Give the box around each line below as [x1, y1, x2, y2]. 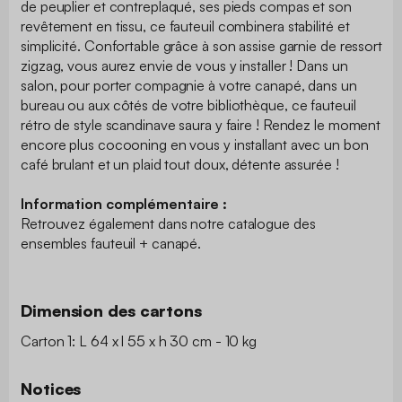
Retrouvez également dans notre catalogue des [21, 214, 316, 232]
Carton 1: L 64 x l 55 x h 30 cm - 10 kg [21, 331, 258, 350]
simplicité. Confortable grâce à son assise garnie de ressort [21, 36, 382, 55]
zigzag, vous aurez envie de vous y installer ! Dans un [21, 56, 348, 74]
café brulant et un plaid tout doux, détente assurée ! [21, 154, 339, 173]
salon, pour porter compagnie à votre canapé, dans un [21, 75, 357, 94]
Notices [21, 378, 82, 398]
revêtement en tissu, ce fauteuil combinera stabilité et [21, 16, 350, 35]
